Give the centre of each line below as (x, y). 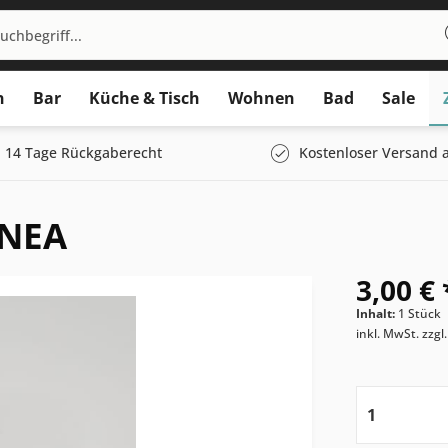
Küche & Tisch (144, 98)
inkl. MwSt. (389, 333)
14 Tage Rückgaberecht (83, 152)
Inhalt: (377, 313)
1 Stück (420, 313)
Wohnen (261, 98)
